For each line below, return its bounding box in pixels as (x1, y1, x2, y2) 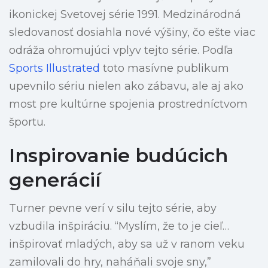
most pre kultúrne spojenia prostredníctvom (9, 98, 248, 111)
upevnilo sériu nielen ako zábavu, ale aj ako (9, 80, 243, 93)
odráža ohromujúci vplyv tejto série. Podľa (9, 44, 233, 57)
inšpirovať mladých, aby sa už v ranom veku (9, 237, 245, 251)
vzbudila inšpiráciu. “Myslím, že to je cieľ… (9, 220, 229, 233)
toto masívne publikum (100, 62, 229, 75)
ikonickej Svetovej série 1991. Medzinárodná (9, 8, 241, 22)
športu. (9, 115, 45, 129)
